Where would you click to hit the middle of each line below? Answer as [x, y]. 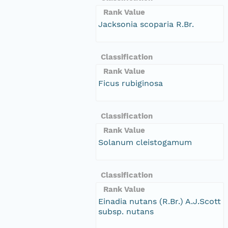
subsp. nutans [126, 211]
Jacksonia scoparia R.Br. [146, 24]
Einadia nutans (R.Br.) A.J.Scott [160, 201]
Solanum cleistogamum [145, 142]
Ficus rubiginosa [131, 83]
